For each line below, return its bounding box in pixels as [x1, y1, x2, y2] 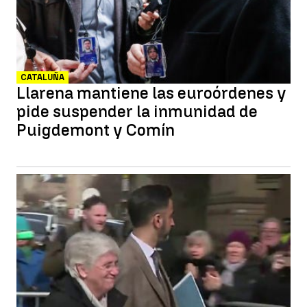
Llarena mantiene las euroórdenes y [16, 83, 286, 103]
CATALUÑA [21, 73, 64, 82]
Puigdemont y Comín [16, 120, 175, 140]
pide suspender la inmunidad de [16, 101, 258, 121]
